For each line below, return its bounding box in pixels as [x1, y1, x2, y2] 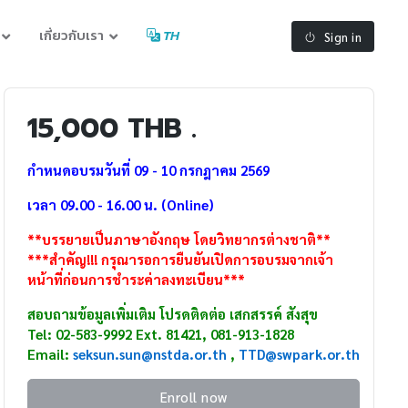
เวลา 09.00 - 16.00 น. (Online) [27, 195, 215, 213]
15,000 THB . [27, 107, 198, 149]
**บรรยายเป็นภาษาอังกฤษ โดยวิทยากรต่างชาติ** [27, 229, 331, 248]
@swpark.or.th [265, 344, 361, 362]
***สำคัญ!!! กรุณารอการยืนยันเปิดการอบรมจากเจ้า [27, 250, 334, 268]
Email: [27, 344, 74, 362]
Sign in [323, 28, 362, 45]
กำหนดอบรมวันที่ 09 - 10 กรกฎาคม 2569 [27, 160, 270, 178]
